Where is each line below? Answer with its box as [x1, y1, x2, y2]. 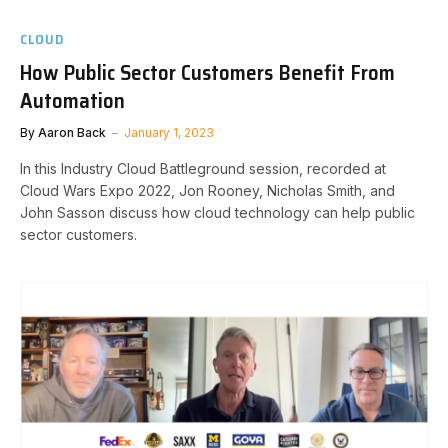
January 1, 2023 [124, 125, 214, 140]
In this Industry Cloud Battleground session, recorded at [20, 160, 386, 177]
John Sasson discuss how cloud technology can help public [20, 204, 415, 221]
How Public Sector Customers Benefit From [20, 56, 395, 89]
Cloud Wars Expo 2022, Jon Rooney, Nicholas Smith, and [20, 182, 395, 199]
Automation [20, 84, 125, 117]
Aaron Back [38, 125, 106, 140]
